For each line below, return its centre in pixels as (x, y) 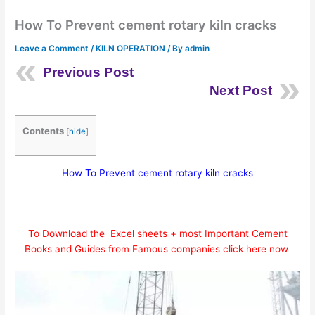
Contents (44, 130)
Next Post (240, 90)
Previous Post (89, 72)
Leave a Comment (52, 48)
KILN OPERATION (131, 48)
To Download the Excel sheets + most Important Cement (157, 233)
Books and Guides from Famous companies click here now (157, 249)
